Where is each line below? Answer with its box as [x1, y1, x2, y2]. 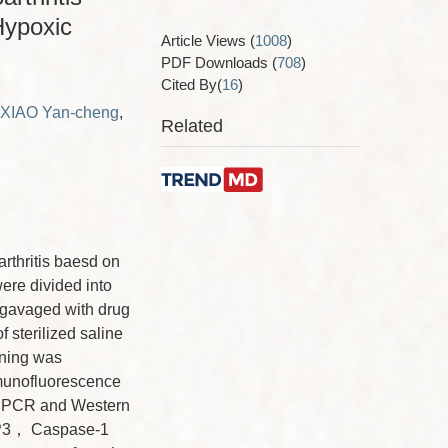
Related [161, 116, 223, 136]
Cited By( [161, 76, 222, 93]
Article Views [161, 32, 250, 49]
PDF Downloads [161, 54, 272, 71]
